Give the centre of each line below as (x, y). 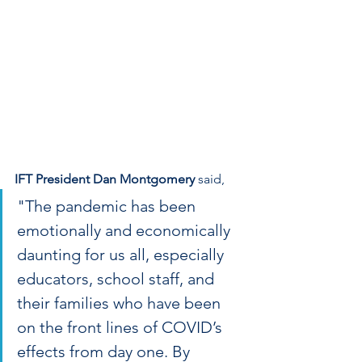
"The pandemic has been (108, 206)
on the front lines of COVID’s (122, 327)
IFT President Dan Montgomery (105, 179)
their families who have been (121, 303)
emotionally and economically (126, 230)
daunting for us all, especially (122, 254)
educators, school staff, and (118, 278)
